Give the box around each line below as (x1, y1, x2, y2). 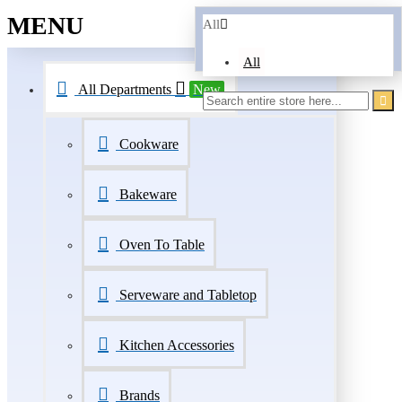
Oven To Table (119, 237, 205, 252)
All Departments (78, 82, 171, 97)
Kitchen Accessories (119, 337, 234, 353)
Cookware (119, 136, 179, 152)
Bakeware (119, 187, 177, 202)
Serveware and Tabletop (119, 287, 257, 302)
